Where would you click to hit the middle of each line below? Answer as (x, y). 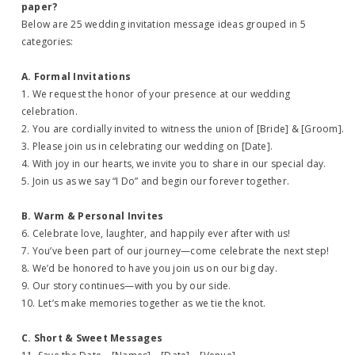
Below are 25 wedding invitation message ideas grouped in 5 (164, 24)
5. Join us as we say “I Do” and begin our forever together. (156, 181)
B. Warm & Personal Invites (93, 216)
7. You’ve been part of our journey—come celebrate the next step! (176, 251)
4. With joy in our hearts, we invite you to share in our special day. (174, 164)
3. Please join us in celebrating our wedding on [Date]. (147, 146)
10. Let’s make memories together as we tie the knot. (144, 303)
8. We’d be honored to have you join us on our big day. (149, 268)
